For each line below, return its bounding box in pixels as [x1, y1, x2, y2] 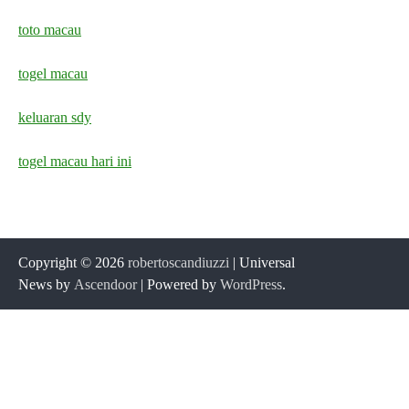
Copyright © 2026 [18, 254, 128, 270]
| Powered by [137, 276, 220, 292]
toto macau [18, 21, 81, 37]
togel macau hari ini [18, 152, 131, 169]
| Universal [229, 254, 295, 270]
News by [18, 276, 74, 292]
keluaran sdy [18, 109, 91, 125]
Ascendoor [74, 276, 137, 292]
